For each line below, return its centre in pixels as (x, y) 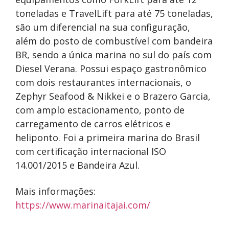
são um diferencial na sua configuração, (103, 27)
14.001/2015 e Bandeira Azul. (77, 165)
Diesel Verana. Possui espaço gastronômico (111, 68)
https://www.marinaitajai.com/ (83, 205)
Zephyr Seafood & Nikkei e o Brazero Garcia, (113, 96)
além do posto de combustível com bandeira (114, 41)
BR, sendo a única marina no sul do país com (113, 54)
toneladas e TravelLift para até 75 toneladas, (114, 13)
